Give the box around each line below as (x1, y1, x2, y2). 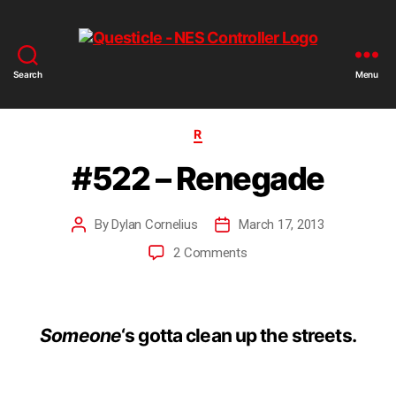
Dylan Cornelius (111, 216, 198, 232)
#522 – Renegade (72, 158, 324, 198)
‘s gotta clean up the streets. (121, 324, 356, 346)
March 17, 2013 (239, 216, 324, 232)
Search (13, 69, 42, 80)
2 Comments (173, 244, 247, 261)
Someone (40, 324, 122, 346)
